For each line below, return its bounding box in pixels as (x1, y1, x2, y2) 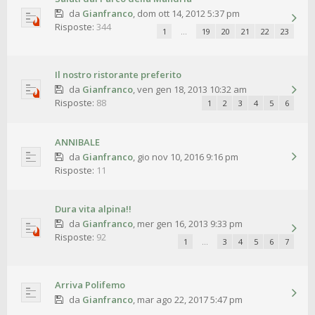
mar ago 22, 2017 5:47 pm (136, 293, 243, 307)
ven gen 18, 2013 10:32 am (136, 83, 247, 96)
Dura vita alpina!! (55, 202, 131, 216)
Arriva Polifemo (55, 278, 125, 292)
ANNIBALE (55, 136, 100, 149)
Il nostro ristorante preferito (55, 68, 181, 82)
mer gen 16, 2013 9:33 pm (136, 217, 243, 231)
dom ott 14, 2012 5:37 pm (136, 7, 240, 20)
